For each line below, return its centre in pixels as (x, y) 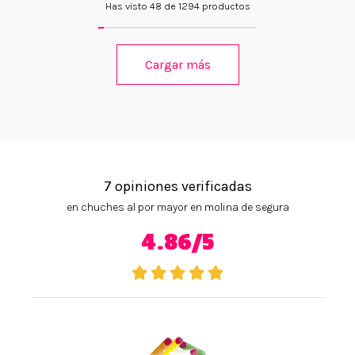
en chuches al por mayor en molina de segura (177, 208)
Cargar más (177, 65)
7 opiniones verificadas (177, 187)
